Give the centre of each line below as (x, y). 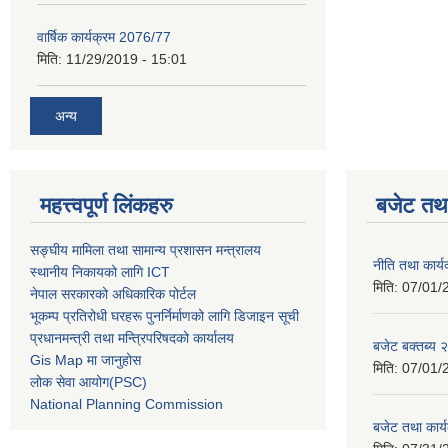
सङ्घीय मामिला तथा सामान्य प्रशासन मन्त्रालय (145, 249)
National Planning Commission (126, 403)
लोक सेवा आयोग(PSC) (88, 381)
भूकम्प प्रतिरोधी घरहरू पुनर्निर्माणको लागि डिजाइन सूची (164, 315)
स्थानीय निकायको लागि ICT (100, 271)
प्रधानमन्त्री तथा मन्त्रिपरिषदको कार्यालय (132, 337)
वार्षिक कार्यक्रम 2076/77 (104, 37)
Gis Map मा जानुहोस (85, 359)
